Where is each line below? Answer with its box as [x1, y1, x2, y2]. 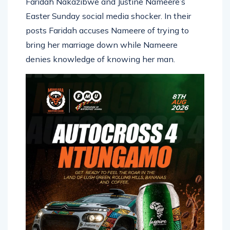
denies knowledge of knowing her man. [26, 43, 175, 53]
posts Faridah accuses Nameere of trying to [26, 14, 189, 25]
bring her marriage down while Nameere [26, 28, 178, 39]
